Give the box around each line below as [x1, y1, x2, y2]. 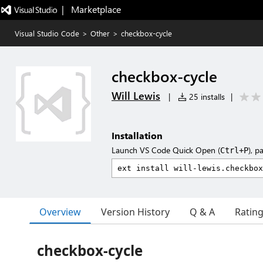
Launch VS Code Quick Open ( [112, 144, 220, 156]
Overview [39, 205, 81, 218]
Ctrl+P [220, 146, 248, 155]
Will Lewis [112, 89, 160, 103]
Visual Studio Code [15, 28, 79, 38]
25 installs [187, 91, 225, 102]
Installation [112, 129, 163, 141]
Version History [101, 205, 170, 218]
